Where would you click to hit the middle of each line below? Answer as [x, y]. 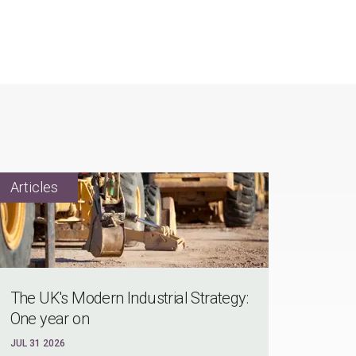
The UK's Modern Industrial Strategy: [129, 298]
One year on [50, 319]
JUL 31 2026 [37, 344]
